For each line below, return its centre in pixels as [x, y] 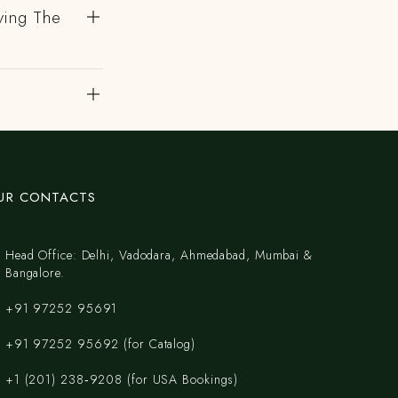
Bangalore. [35, 273]
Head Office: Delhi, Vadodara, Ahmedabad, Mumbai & [159, 255]
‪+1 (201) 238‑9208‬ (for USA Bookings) [122, 379]
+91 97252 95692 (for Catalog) [100, 344]
